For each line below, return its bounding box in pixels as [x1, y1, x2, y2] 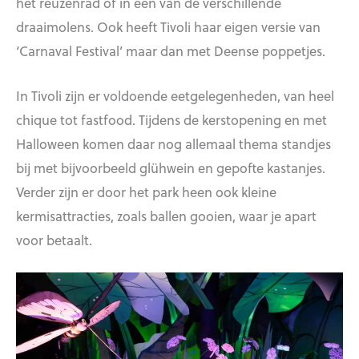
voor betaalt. [16, 230, 92, 250]
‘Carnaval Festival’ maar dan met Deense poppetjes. [16, 40, 325, 60]
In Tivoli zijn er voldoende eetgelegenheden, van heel [16, 86, 334, 106]
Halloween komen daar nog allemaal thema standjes [16, 134, 331, 154]
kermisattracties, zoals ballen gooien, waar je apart [16, 206, 317, 226]
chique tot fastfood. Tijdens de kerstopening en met [16, 110, 327, 130]
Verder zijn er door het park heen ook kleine [16, 182, 276, 202]
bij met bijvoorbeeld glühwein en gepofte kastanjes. [16, 158, 325, 178]
